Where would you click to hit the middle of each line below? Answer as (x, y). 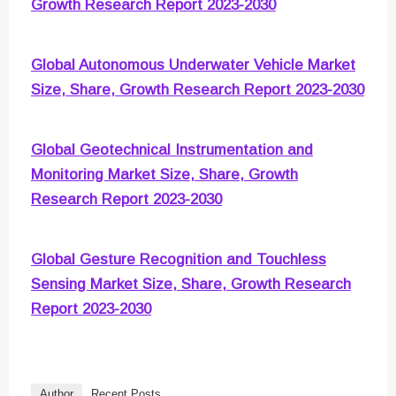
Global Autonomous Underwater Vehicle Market (193, 65)
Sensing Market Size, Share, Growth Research (191, 285)
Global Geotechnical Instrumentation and (172, 150)
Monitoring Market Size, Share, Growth (164, 175)
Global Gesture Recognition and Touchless (179, 260)
